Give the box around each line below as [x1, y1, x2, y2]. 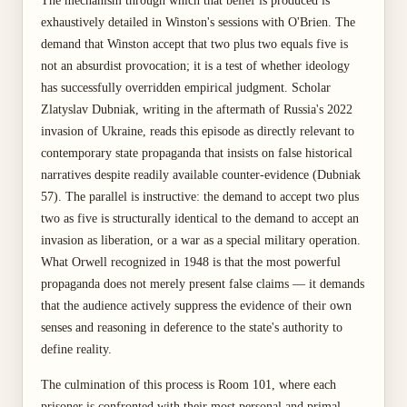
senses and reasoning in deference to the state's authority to [41, 321, 342, 334]
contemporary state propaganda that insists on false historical [41, 146, 352, 160]
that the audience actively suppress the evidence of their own [41, 299, 352, 313]
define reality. [41, 342, 112, 356]
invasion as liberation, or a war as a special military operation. [41, 233, 361, 247]
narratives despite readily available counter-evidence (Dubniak [41, 168, 361, 182]
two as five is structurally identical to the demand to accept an [41, 212, 359, 225]
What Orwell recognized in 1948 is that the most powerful [41, 255, 341, 269]
